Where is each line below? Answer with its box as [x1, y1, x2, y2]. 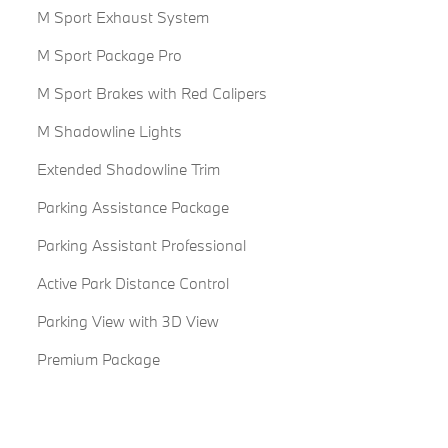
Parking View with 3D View [36, 311, 219, 332]
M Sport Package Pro [36, 45, 182, 66]
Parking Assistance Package [36, 197, 229, 218]
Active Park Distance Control [36, 273, 229, 294]
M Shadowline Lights [36, 121, 182, 142]
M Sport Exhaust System [36, 7, 209, 28]
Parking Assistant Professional [36, 235, 246, 256]
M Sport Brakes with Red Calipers [36, 83, 267, 104]
